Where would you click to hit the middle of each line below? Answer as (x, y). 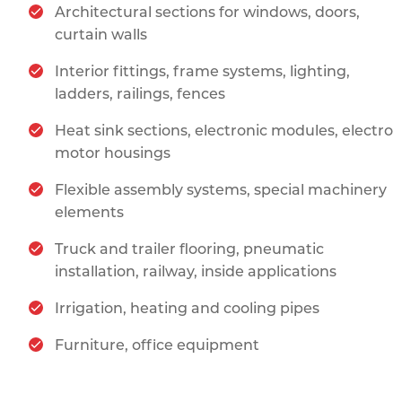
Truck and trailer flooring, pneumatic (189, 249)
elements (89, 212)
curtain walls (100, 35)
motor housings (112, 153)
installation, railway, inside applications (195, 271)
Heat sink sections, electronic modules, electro (223, 131)
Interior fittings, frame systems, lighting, (202, 71)
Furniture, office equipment (157, 345)
